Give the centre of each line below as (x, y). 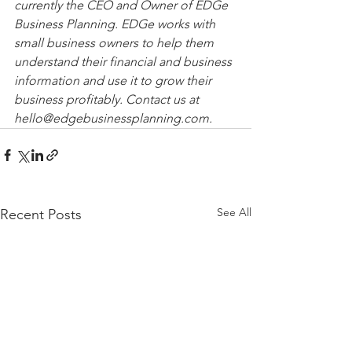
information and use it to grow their (114, 81)
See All (234, 212)
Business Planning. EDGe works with (116, 24)
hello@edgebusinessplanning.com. (113, 118)
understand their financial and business (125, 62)
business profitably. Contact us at (108, 99)
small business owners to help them (115, 43)
